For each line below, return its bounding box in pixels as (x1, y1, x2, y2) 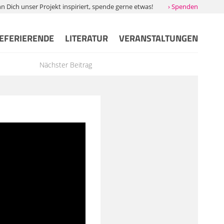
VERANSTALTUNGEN (119, 31, 198, 45)
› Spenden (168, 2, 198, 11)
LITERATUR (65, 31, 108, 45)
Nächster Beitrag (39, 60, 92, 69)
